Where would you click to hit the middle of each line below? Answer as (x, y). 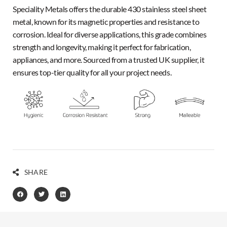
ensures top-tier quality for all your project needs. (92, 72)
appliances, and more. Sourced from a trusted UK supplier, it (109, 60)
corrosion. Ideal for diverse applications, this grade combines (110, 34)
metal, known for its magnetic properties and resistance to (106, 22)
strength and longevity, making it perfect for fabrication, (102, 47)
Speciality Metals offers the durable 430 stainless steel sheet (110, 9)
